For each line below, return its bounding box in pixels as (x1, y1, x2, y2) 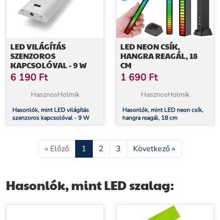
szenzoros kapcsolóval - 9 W (12, 114, 89, 122)
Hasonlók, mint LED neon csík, (122, 106, 203, 114)
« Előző (45, 143, 69, 154)
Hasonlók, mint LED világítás (12, 106, 89, 114)
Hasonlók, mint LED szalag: (6, 176, 174, 193)
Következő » (133, 143, 175, 154)
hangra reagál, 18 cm (122, 114, 177, 122)
